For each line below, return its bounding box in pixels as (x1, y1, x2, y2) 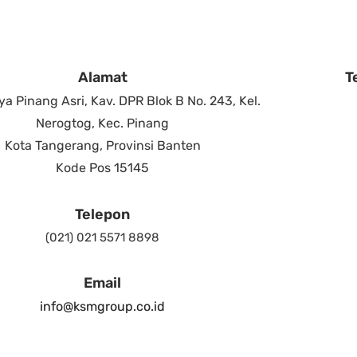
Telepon (75, 205, 131, 223)
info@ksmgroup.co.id (40, 298, 166, 314)
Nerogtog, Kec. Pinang (36, 116, 170, 131)
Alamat (77, 69, 127, 87)
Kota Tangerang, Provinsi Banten (4, 138, 201, 154)
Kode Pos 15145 (56, 160, 150, 176)
